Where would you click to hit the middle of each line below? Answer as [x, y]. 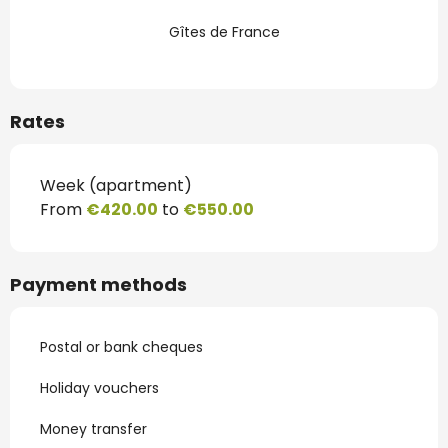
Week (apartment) [116, 185]
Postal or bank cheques [121, 347]
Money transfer [93, 429]
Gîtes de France [224, 32]
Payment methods [98, 284]
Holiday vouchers [99, 388]
